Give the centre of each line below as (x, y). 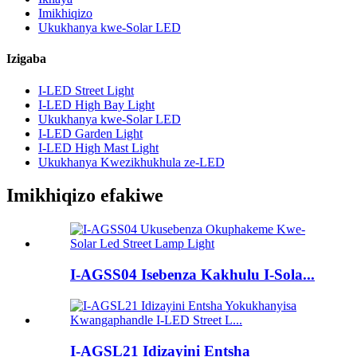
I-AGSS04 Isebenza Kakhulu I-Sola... (192, 275)
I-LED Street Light (86, 90)
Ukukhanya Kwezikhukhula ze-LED (131, 162)
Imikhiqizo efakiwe (85, 196)
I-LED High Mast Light (98, 147)
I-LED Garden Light (90, 133)
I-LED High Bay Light (96, 104)
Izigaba (26, 59)
